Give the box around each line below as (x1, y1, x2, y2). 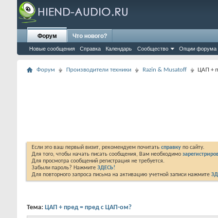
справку (161, 145, 181, 150)
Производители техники (66, 67, 131, 73)
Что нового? (73, 33, 107, 39)
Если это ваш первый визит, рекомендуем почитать (32, 145, 161, 150)
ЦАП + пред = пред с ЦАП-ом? (45, 204, 131, 211)
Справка (80, 46, 101, 52)
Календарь (106, 46, 132, 52)
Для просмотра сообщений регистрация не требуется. (32, 158, 164, 164)
